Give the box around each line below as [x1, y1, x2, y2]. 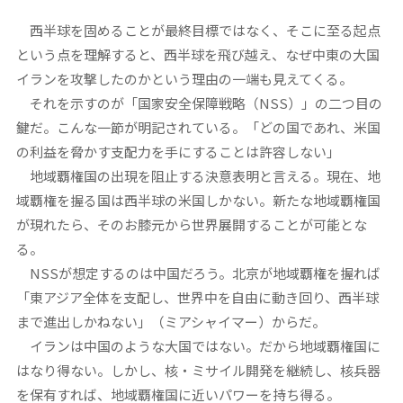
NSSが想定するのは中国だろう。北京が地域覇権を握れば [15, 264, 381, 283]
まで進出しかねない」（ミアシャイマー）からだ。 [15, 312, 326, 332]
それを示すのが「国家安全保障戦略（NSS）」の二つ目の [15, 94, 382, 113]
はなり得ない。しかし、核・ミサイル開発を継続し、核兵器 [15, 361, 381, 381]
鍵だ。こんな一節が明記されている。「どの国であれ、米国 [15, 118, 381, 138]
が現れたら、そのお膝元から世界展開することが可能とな [15, 215, 367, 235]
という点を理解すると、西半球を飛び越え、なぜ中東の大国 [15, 45, 380, 65]
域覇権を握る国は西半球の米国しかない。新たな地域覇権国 [15, 191, 381, 210]
